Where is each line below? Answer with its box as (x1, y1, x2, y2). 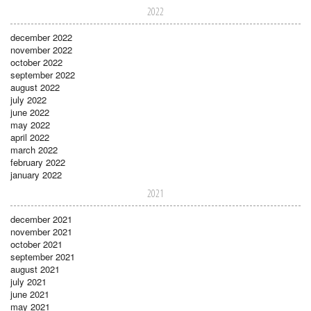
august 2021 (10, 262, 60, 276)
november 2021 (10, 224, 72, 238)
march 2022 (10, 142, 58, 156)
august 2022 (10, 80, 60, 94)
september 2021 (10, 249, 75, 263)
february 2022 (10, 155, 65, 169)
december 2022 (10, 30, 72, 44)
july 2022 (10, 92, 47, 106)
